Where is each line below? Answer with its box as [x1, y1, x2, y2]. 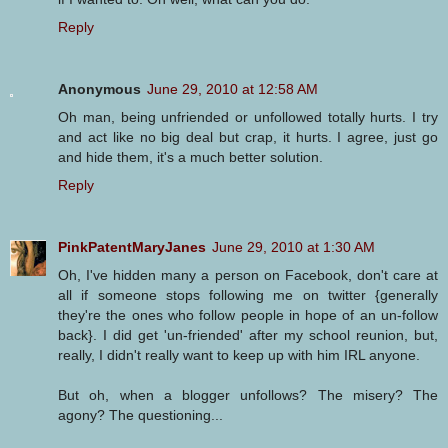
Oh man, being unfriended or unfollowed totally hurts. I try [58, 108, 438, 125]
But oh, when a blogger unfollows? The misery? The [58, 386, 438, 403]
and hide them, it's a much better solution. [58, 148, 323, 165]
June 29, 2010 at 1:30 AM [212, 238, 375, 255]
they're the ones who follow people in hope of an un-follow [58, 306, 438, 323]
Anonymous [58, 80, 141, 97]
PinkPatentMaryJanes [58, 238, 206, 255]
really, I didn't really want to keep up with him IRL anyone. [58, 346, 420, 363]
